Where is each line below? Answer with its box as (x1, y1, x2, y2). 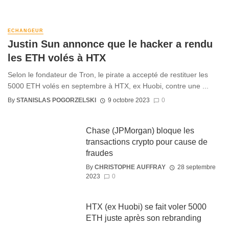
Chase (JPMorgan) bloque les (85, 126, 194, 135)
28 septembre (177, 163, 216, 171)
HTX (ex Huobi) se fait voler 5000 (85, 202, 207, 211)
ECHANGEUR (8, 28, 43, 33)
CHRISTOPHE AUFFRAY (94, 163, 166, 171)
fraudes (85, 149, 113, 158)
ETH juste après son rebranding (85, 213, 201, 222)
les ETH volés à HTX (8, 52, 106, 63)
